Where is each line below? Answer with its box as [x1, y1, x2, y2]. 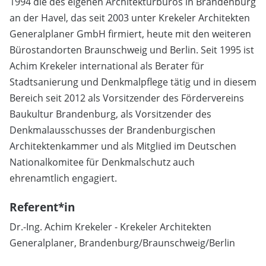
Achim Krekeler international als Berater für [9, 59, 204, 72]
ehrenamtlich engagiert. [9, 171, 117, 185]
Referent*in [9, 199, 75, 214]
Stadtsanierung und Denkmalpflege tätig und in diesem [9, 75, 256, 88]
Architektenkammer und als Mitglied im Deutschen [9, 139, 236, 153]
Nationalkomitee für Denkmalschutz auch [9, 155, 195, 169]
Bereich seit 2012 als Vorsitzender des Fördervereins [9, 91, 244, 104]
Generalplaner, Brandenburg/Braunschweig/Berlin [9, 236, 235, 250]
